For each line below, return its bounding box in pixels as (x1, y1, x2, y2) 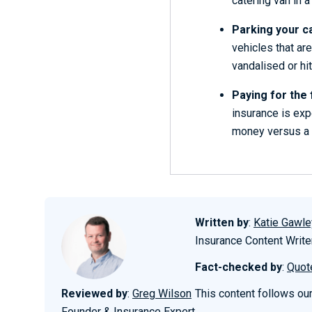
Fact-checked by (195, 260, 282, 274)
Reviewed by (61, 287, 127, 300)
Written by (195, 216, 249, 229)
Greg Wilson (132, 287, 192, 300)
